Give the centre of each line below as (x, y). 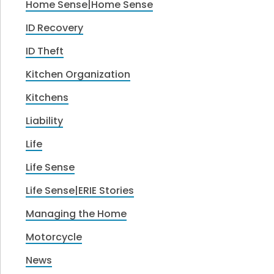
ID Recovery (55, 28)
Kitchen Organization (78, 74)
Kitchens (47, 97)
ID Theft (45, 51)
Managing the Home (76, 213)
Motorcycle (54, 237)
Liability (45, 120)
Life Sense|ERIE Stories (80, 190)
